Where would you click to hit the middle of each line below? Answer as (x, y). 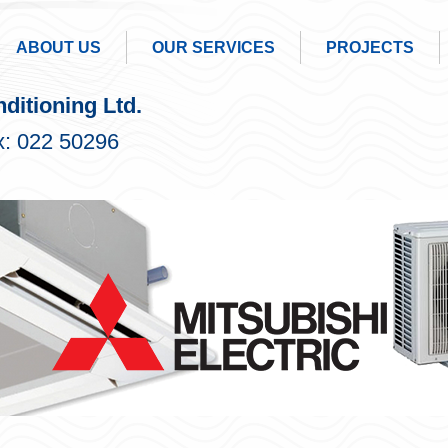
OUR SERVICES (213, 47)
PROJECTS (369, 47)
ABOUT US (58, 47)
